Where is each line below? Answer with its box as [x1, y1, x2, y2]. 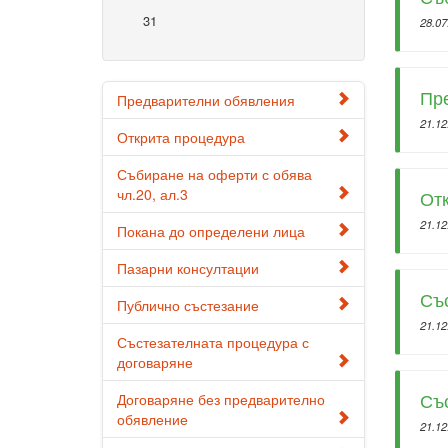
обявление [117, 409, 188, 429]
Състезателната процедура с [117, 332, 309, 352]
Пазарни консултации [117, 258, 259, 278]
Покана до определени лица [117, 221, 305, 241]
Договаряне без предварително [117, 389, 325, 409]
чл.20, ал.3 [117, 184, 188, 204]
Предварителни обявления [117, 90, 295, 110]
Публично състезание [117, 295, 259, 315]
